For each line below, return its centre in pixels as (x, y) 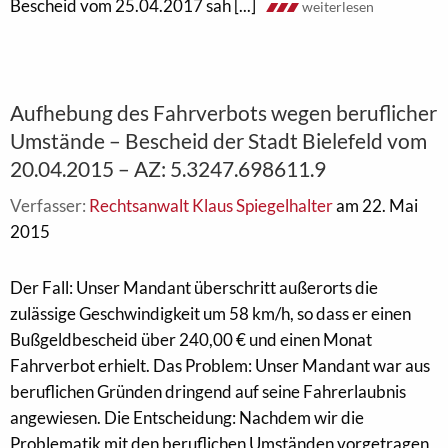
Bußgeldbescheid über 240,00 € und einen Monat (191, 339)
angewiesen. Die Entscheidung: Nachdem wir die (187, 417)
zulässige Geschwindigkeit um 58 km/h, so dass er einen (210, 313)
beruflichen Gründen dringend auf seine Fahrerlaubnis (208, 391)
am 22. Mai (375, 205)
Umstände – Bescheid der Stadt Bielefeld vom (218, 140)
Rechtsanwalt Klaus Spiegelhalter (211, 205)
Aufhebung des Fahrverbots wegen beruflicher (223, 112)
